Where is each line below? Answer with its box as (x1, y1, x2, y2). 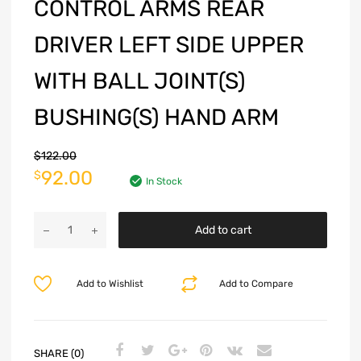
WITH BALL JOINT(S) (34, 68, 245, 95)
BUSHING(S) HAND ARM (34, 104, 279, 131)
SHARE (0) (34, 346, 84, 359)
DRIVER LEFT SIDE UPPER (34, 31, 304, 59)
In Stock (146, 176, 182, 188)
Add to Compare (219, 278, 294, 290)
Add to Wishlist (76, 278, 143, 290)
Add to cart (194, 223, 251, 238)
